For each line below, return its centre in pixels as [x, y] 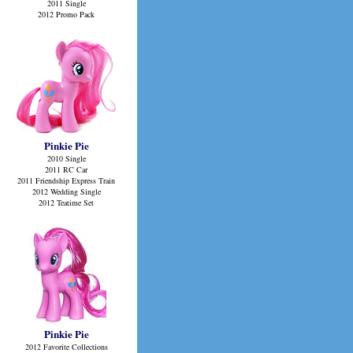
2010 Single [66, 158]
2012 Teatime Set [66, 203]
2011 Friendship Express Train [66, 180]
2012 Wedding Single [66, 191]
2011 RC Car [66, 169]
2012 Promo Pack [66, 14]
